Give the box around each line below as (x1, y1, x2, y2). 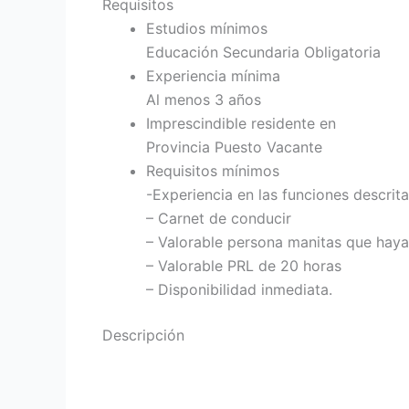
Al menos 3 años (146, 90, 261, 110)
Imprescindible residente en (146, 114, 336, 133)
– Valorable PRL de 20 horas (146, 257, 341, 276)
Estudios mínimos (146, 19, 267, 38)
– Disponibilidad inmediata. (146, 280, 332, 299)
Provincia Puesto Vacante (146, 138, 322, 157)
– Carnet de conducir (146, 209, 291, 228)
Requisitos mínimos (146, 162, 279, 181)
